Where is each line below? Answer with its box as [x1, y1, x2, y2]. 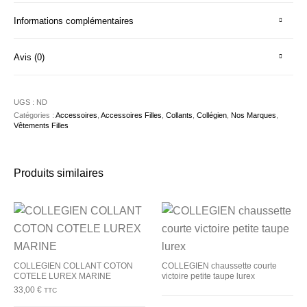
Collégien [197, 110, 228, 119]
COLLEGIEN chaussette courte [162, 260, 277, 271]
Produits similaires [14, 167, 104, 179]
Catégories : [14, 110, 56, 119]
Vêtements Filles [14, 121, 69, 130]
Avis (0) [14, 51, 45, 62]
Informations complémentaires [14, 15, 134, 26]
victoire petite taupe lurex [162, 271, 255, 281]
